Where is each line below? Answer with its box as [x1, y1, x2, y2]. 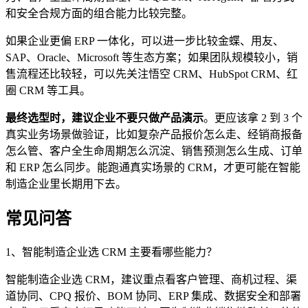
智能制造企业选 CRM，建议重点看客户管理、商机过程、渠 [5, 274, 297, 286]
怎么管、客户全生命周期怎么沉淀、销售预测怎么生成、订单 [5, 145, 302, 157]
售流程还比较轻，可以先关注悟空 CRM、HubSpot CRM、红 [5, 68, 298, 80]
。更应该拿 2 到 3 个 [203, 112, 302, 124]
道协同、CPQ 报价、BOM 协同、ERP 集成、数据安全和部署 [5, 290, 301, 302]
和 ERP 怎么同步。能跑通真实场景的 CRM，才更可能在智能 [5, 162, 300, 174]
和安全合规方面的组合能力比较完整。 [5, 8, 192, 20]
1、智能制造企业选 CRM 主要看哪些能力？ [5, 246, 217, 258]
